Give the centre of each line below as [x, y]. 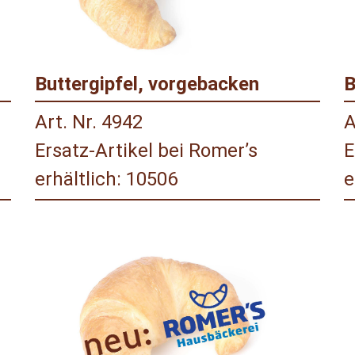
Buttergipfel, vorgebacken [147, 84]
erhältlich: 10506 [106, 179]
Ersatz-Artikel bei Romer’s [146, 151]
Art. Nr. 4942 [89, 122]
